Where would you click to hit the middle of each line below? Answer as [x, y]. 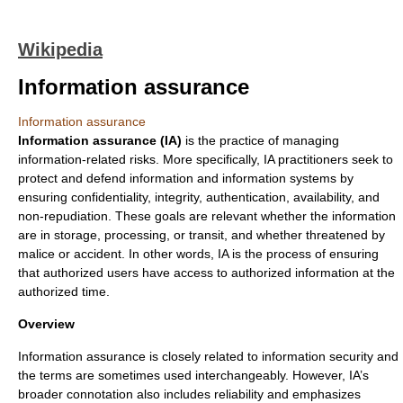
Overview [46, 324]
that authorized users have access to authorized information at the [206, 273]
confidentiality [109, 197]
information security [318, 356]
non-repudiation [63, 216]
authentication [246, 197]
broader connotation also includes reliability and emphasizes [189, 394]
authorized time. [64, 291]
